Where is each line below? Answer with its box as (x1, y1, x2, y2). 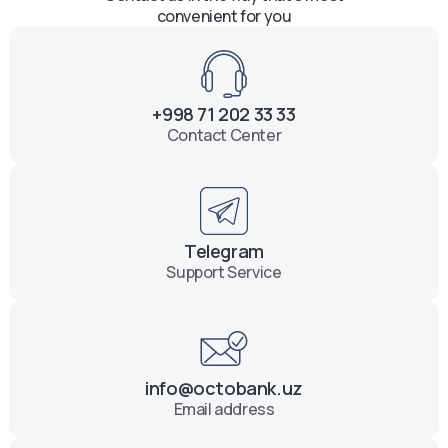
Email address (173, 398, 275, 421)
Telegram (184, 239, 264, 264)
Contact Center (166, 124, 282, 147)
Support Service (166, 261, 282, 284)
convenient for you (156, 4, 292, 27)
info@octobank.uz (145, 376, 303, 401)
